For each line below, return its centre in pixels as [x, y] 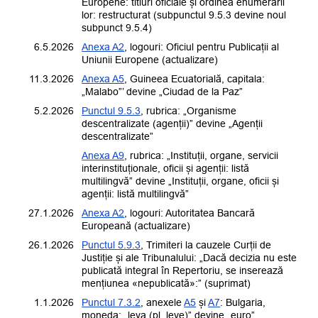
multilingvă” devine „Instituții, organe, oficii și [181, 181]
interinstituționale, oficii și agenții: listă [166, 169]
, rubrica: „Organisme [189, 111]
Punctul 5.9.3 [111, 245]
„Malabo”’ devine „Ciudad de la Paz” [163, 92]
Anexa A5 [103, 79]
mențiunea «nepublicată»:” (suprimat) [166, 284]
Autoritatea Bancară [210, 213]
